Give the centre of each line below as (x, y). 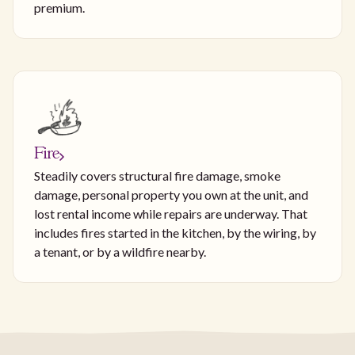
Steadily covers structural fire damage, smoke (157, 175)
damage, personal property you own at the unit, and (171, 194)
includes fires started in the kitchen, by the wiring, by (175, 232)
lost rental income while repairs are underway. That (171, 213)
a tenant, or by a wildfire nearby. (120, 251)
